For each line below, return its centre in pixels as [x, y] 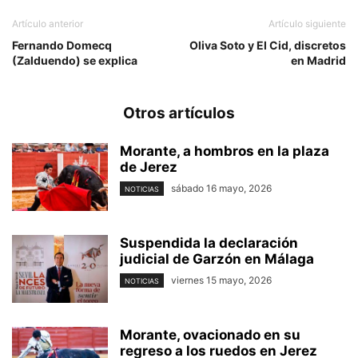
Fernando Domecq [62, 45]
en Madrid [318, 60]
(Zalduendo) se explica [75, 60]
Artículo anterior [48, 23]
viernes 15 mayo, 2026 [221, 280]
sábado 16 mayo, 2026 [221, 188]
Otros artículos [179, 113]
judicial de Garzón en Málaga [217, 259]
